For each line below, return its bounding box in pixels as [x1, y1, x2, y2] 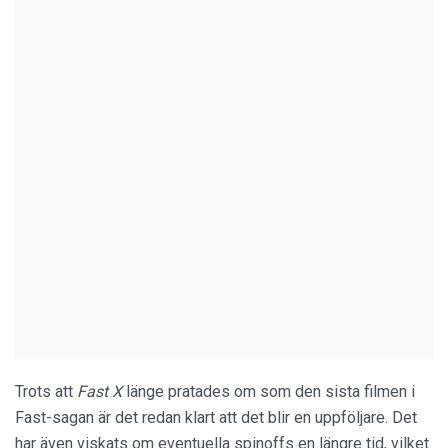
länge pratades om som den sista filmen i [126, 382, 415, 401]
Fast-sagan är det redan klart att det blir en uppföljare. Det [15, 408, 417, 427]
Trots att [15, 382, 77, 401]
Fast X [77, 382, 126, 401]
